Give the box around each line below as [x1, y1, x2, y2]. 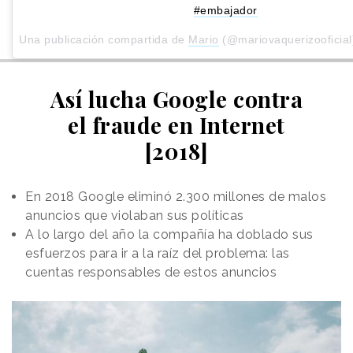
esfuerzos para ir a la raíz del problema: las [25, 245, 290, 261]
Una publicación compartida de [19, 32, 188, 46]
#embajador [193, 3, 258, 17]
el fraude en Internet [68, 110, 285, 139]
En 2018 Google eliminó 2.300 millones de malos [25, 188, 326, 204]
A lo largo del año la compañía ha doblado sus [25, 226, 314, 242]
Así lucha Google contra [50, 84, 303, 113]
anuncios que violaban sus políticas [25, 207, 244, 223]
